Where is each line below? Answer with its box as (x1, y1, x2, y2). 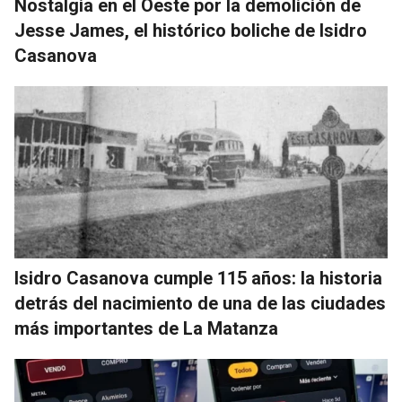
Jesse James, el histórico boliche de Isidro (14, 19, 367, 41)
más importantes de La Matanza (14, 317, 278, 339)
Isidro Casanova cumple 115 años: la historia (14, 267, 382, 289)
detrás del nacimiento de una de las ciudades (14, 292, 386, 314)
